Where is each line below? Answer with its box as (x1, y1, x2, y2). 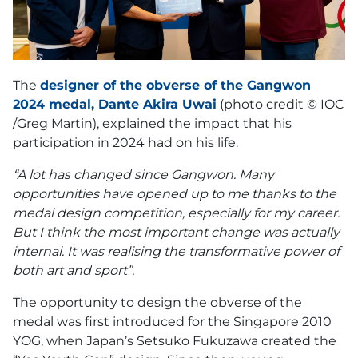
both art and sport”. (13, 263, 134, 279)
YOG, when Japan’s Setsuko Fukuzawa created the (13, 333, 336, 349)
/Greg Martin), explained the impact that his (13, 116, 292, 132)
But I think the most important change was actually (13, 225, 340, 241)
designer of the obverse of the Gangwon (40, 78, 311, 93)
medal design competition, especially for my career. (13, 205, 340, 221)
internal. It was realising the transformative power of (13, 244, 340, 260)
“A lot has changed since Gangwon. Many (13, 167, 274, 183)
